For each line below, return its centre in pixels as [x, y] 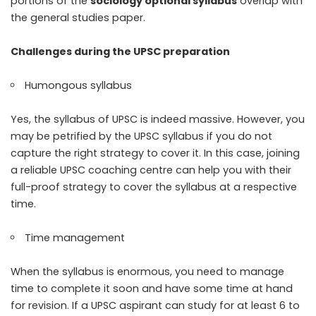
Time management [77, 238]
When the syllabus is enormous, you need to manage [147, 272]
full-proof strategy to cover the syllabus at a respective [154, 187]
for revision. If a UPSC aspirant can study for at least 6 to [155, 306]
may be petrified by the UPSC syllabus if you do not [141, 136]
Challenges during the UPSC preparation [121, 52]
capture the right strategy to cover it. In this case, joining [155, 153]
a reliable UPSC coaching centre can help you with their [151, 170]
